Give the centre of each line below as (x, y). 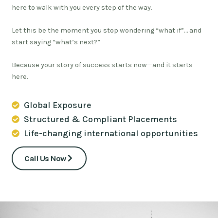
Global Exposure (58, 105)
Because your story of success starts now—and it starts (102, 65)
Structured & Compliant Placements (100, 119)
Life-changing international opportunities (111, 133)
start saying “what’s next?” (56, 42)
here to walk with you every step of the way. (82, 7)
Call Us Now (45, 158)
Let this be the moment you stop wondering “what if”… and (107, 30)
